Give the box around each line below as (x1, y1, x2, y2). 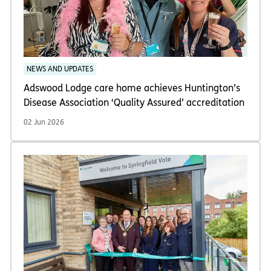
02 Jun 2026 (24, 118, 64, 127)
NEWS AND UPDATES (27, 65, 93, 74)
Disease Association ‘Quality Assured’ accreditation (24, 97, 244, 109)
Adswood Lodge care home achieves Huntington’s (24, 82, 240, 94)
